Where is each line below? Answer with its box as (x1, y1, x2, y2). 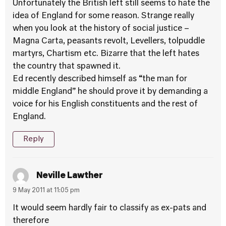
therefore (13, 217, 49, 225)
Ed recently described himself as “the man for (13, 75, 187, 83)
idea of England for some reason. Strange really (13, 12, 194, 20)
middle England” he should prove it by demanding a (13, 88, 208, 96)
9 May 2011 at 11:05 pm (13, 188, 80, 194)
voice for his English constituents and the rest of (13, 100, 198, 108)
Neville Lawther (36, 172, 102, 180)
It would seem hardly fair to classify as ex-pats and (13, 204, 206, 212)
